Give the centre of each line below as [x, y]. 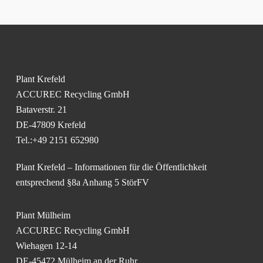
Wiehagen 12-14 [46, 246]
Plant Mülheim [43, 215]
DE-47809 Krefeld [50, 125]
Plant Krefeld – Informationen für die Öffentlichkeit [111, 167]
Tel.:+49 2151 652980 [57, 140]
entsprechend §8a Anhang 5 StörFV [82, 182]
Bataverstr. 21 [41, 109]
